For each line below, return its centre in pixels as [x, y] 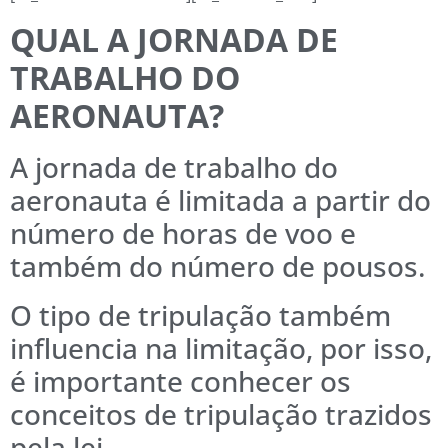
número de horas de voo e [183, 232]
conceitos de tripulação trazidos [221, 413]
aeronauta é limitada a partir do [220, 199]
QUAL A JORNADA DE [174, 39]
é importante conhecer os [180, 380]
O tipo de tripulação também [200, 314]
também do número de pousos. [218, 265]
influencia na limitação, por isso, [221, 347]
